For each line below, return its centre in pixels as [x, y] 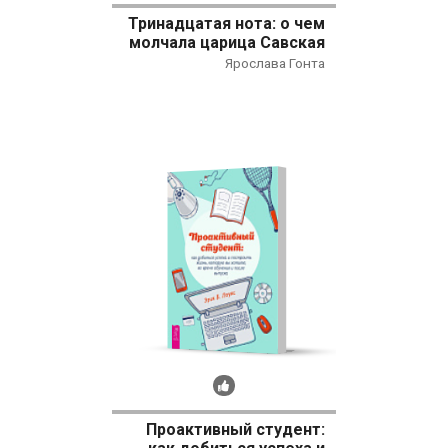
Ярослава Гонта [275, 62]
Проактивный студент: [236, 429]
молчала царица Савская [227, 42]
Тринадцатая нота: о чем [227, 23]
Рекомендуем [266, 383]
